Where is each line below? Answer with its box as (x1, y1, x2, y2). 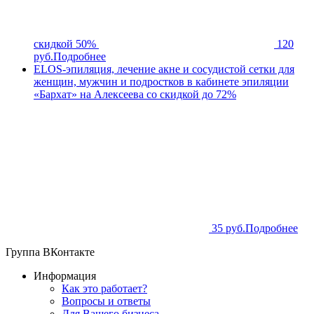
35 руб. (212, 221, 245, 234)
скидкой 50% (34, 37, 96, 50)
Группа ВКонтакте (6, 245, 95, 258)
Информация (34, 269, 96, 282)
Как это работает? (62, 282, 147, 294)
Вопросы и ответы (62, 294, 151, 307)
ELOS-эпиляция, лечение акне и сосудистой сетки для (34, 62, 294, 75)
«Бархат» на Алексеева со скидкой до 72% (34, 88, 236, 100)
